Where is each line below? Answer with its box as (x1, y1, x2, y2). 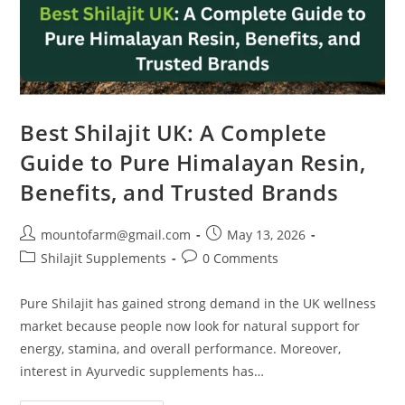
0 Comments (202, 250, 279, 268)
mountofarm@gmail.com (41, 226, 192, 244)
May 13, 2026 (227, 226, 306, 244)
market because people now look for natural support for (20, 317, 361, 335)
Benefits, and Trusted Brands (20, 177, 339, 208)
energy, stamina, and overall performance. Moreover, (20, 340, 342, 358)
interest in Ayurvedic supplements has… (20, 363, 265, 381)
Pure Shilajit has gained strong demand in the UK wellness (20, 295, 377, 313)
